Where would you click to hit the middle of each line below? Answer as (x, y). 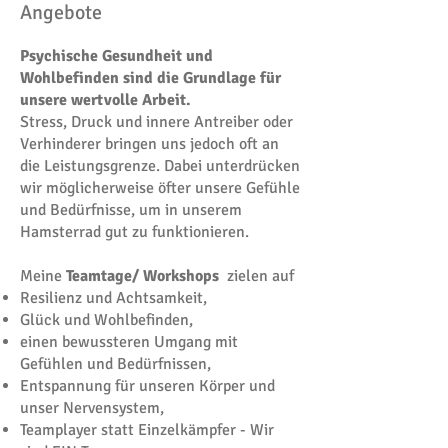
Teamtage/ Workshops (144, 276)
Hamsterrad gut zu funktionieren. (134, 232)
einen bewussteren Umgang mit (129, 342)
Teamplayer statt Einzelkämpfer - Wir (147, 430)
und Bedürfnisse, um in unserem (131, 210)
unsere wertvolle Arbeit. (105, 100)
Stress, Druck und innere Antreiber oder (156, 122)
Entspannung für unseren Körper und (147, 386)
